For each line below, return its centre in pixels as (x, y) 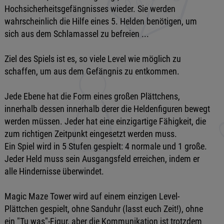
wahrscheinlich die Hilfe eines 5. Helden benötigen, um (100, 21)
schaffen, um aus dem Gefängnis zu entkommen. (92, 71)
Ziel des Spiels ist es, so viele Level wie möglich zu (92, 59)
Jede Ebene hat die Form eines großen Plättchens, (92, 96)
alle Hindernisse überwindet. (54, 171)
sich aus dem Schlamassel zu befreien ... (76, 34)
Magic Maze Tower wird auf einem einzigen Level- (92, 196)
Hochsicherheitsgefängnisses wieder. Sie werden (90, 9)
